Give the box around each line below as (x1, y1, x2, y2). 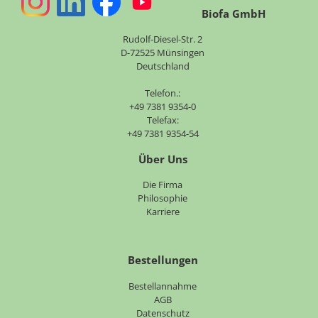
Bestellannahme (128, 279, 197, 292)
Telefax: (146, 113, 179, 126)
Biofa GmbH (202, 6, 265, 21)
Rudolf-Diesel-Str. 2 (123, 32, 202, 45)
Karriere (146, 205, 180, 219)
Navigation (21, 178, 67, 192)
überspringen (21, 192, 78, 205)
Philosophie (138, 192, 187, 205)
